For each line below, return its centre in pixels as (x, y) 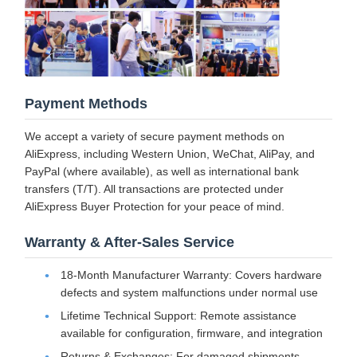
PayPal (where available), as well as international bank (162, 172)
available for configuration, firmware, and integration (192, 333)
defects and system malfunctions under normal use (189, 293)
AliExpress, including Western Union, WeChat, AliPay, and (170, 154)
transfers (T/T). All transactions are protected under (154, 189)
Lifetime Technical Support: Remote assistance (178, 316)
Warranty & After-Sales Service (129, 243)
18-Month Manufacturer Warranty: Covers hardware (191, 275)
